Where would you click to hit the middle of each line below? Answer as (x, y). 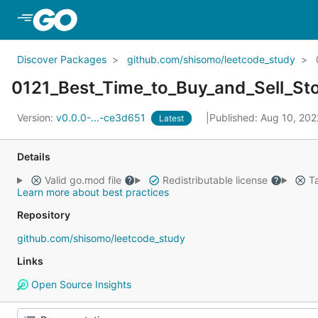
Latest (171, 118)
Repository (44, 215)
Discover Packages (62, 59)
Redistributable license (215, 180)
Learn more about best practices (93, 192)
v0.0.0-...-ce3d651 (102, 117)
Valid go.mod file (83, 180)
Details (34, 157)
